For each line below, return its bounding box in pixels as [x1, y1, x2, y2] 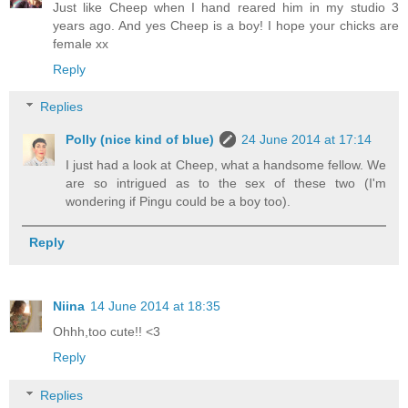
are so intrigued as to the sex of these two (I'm [66, 176, 386, 191]
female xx [53, 36, 108, 51]
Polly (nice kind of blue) [66, 132, 215, 148]
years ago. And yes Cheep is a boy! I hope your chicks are [53, 17, 399, 33]
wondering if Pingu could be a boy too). [66, 194, 291, 209]
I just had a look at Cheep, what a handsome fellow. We [66, 158, 386, 173]
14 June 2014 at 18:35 [90, 299, 220, 314]
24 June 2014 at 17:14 [241, 132, 372, 148]
